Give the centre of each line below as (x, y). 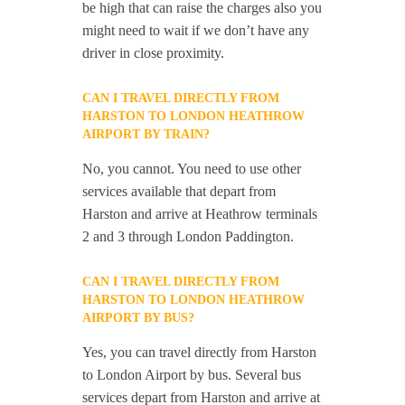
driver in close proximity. (154, 53)
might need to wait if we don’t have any (196, 30)
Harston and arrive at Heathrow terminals (200, 214)
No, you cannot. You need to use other (192, 169)
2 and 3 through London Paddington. (188, 236)
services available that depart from (179, 191)
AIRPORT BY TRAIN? (146, 134)
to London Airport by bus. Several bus (192, 375)
